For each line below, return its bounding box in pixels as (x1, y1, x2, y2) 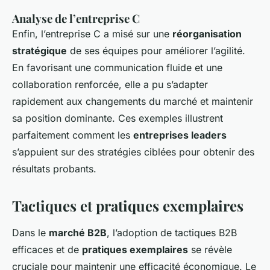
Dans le (12, 226, 49, 239)
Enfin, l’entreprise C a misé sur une (12, 27, 172, 40)
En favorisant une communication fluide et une (12, 61, 222, 74)
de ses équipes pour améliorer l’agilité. (67, 44, 245, 57)
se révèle (188, 243, 232, 256)
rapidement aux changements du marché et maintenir (12, 95, 253, 107)
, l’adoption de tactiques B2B (107, 226, 237, 239)
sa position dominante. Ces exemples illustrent (12, 111, 223, 124)
